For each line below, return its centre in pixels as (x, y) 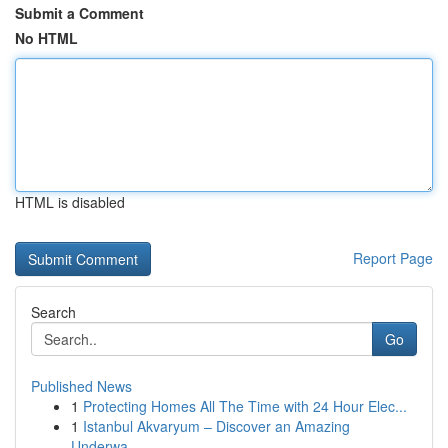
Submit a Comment (79, 13)
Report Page (393, 258)
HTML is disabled (70, 202)
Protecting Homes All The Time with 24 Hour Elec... (245, 406)
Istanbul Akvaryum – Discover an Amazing (216, 426)
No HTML (46, 38)
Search (53, 312)
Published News (81, 386)
